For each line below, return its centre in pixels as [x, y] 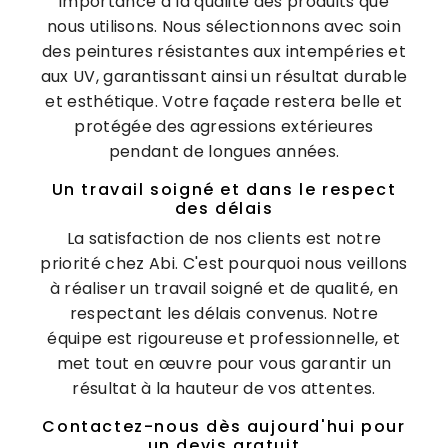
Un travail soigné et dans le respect [224, 189]
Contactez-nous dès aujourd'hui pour [224, 426]
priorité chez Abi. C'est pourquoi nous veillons [224, 263]
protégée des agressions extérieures [224, 126]
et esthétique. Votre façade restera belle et [224, 101]
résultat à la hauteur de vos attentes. [224, 388]
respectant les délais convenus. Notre [224, 313]
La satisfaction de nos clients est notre [224, 238]
